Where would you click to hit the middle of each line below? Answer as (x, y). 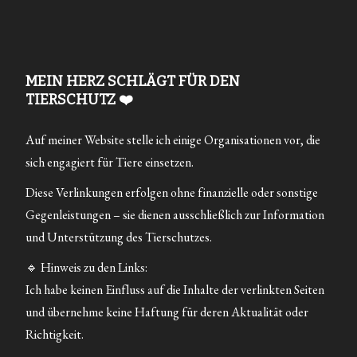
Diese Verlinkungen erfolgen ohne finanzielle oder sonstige (172, 192)
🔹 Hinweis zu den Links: (87, 267)
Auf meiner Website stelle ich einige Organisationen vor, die (173, 140)
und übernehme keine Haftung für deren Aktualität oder (167, 312)
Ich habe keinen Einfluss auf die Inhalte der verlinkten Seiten (175, 290)
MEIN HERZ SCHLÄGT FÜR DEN (133, 81)
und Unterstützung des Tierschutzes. (119, 237)
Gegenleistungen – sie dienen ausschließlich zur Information (175, 215)
